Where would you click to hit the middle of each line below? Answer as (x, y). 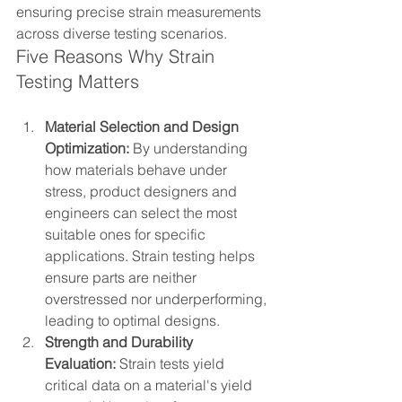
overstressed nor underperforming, (157, 298)
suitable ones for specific (127, 234)
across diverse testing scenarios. (122, 33)
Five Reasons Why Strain (118, 56)
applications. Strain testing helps (152, 255)
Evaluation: (80, 363)
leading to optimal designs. (132, 320)
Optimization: (87, 148)
